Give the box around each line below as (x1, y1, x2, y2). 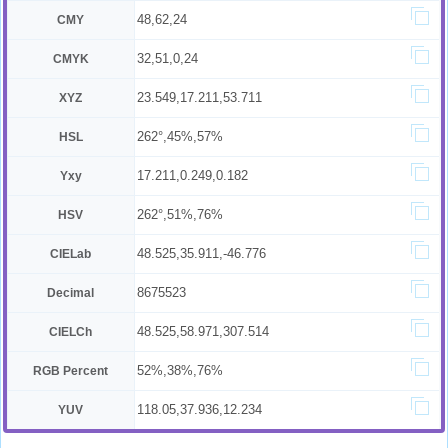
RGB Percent (33, 364, 109, 378)
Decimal (47, 286, 95, 300)
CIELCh (49, 325, 93, 339)
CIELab (50, 247, 92, 261)
